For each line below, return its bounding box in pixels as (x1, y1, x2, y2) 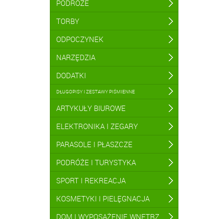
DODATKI (56, 70, 86, 80)
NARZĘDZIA (56, 52, 95, 62)
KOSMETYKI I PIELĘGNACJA (56, 194, 150, 203)
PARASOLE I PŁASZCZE (56, 139, 132, 149)
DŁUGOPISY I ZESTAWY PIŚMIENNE (56, 88, 135, 95)
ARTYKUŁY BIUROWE (56, 103, 126, 113)
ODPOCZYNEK (56, 34, 104, 44)
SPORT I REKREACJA (56, 175, 126, 185)
